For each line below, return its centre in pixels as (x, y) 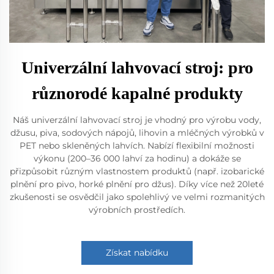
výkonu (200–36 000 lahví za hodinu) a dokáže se (137, 158)
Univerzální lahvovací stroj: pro (137, 67)
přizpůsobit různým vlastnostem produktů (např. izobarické (137, 171)
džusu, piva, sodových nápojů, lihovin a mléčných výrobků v (137, 132)
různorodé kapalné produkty (137, 93)
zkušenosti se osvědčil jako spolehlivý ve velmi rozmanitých (137, 197)
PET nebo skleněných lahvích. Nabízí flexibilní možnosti (137, 145)
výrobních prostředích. (137, 209)
